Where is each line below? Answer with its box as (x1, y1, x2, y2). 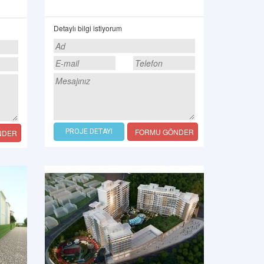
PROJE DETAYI (65, 127, 113, 136)
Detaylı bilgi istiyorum (54, 23, 122, 33)
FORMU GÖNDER (135, 127, 194, 137)
